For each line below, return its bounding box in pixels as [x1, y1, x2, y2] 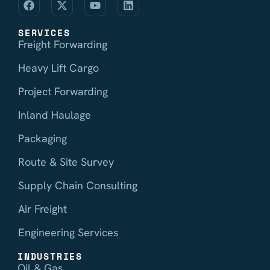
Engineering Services [18, 225, 118, 239]
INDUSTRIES [17, 249, 83, 263]
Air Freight [18, 201, 67, 216]
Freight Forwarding [18, 37, 107, 51]
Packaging [18, 131, 67, 145]
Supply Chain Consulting [18, 178, 137, 192]
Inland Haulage [18, 107, 91, 122]
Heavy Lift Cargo [18, 60, 99, 75]
